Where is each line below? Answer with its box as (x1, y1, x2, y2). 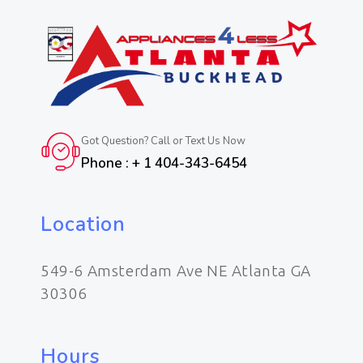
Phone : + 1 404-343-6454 (81, 153, 247, 173)
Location (41, 210, 126, 238)
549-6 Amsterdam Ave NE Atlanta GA (41, 262, 311, 280)
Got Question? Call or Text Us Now (81, 133, 246, 148)
